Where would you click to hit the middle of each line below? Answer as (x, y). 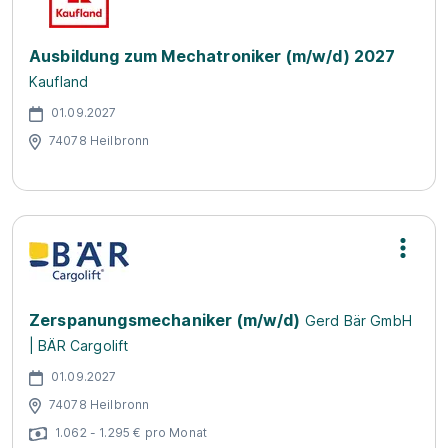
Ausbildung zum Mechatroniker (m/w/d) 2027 (212, 56)
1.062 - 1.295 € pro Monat (131, 432)
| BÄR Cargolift (79, 345)
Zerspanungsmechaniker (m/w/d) (165, 320)
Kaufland (59, 81)
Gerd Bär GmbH (358, 320)
